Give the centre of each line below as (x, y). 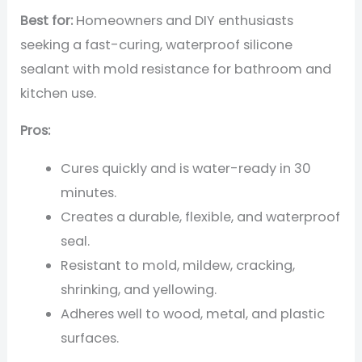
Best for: (47, 20)
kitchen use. (59, 93)
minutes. (88, 192)
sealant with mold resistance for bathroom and (176, 69)
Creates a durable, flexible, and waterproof (200, 217)
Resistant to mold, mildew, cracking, (177, 265)
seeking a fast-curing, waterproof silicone (157, 44)
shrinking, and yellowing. (138, 289)
